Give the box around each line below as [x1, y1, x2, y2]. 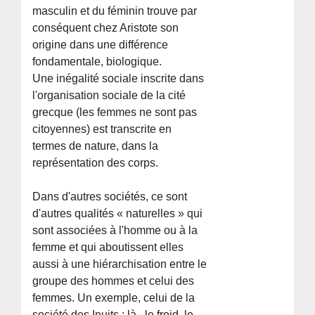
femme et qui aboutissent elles [32, 240, 184, 253]
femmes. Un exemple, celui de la [32, 291, 195, 304]
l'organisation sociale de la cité [32, 89, 186, 101]
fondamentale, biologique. [32, 55, 162, 67]
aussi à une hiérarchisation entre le [32, 257, 207, 270]
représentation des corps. [32, 156, 159, 169]
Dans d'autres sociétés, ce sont [32, 190, 188, 202]
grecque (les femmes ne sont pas [32, 105, 198, 118]
